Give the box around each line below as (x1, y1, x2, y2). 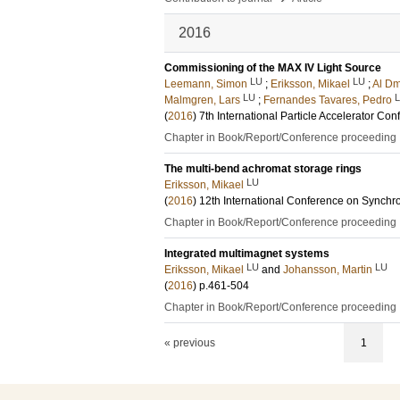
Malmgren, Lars (164, 94, 240, 106)
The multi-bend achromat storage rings (164, 162, 362, 175)
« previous (164, 337, 215, 349)
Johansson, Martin (283, 263, 372, 276)
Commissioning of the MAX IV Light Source (164, 62, 381, 74)
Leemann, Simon (164, 78, 247, 90)
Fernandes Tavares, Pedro (263, 94, 392, 106)
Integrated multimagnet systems (164, 247, 329, 260)
